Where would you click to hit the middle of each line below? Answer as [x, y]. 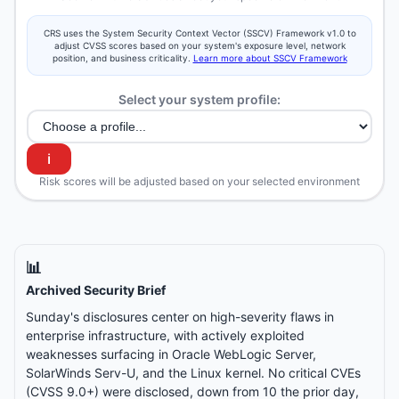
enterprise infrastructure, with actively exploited [165, 335]
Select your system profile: [199, 99]
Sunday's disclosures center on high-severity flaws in [180, 317]
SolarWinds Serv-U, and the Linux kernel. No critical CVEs [193, 373]
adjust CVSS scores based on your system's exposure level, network [199, 45]
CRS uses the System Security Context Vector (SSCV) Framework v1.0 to [199, 33]
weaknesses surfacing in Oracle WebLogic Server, [171, 354]
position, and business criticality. [122, 58]
